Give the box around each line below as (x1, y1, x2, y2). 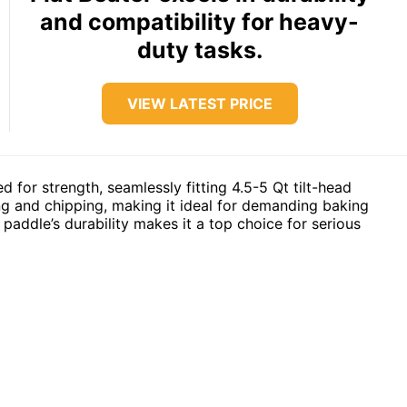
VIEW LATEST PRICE (126, 94, 273, 113)
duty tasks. (136, 35, 263, 64)
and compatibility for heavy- (40, 7, 360, 35)
